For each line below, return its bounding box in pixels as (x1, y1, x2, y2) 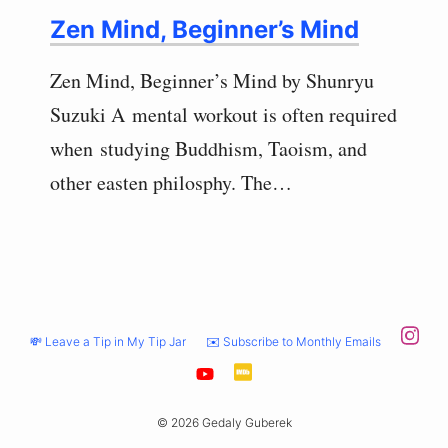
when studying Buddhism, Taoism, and (50, 135, 367, 163)
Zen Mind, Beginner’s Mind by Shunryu (50, 67, 374, 95)
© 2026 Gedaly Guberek (156, 415, 292, 431)
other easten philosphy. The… (50, 169, 292, 197)
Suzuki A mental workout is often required (50, 101, 397, 129)
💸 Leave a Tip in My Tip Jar (29, 333, 186, 349)
